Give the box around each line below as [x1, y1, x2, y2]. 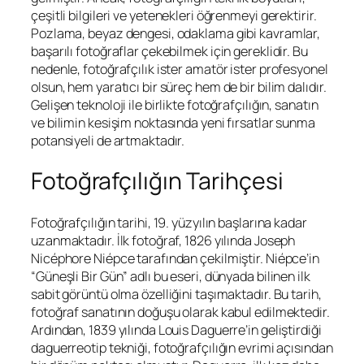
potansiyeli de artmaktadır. [31, 131, 185, 149]
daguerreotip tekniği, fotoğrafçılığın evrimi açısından [31, 339, 333, 357]
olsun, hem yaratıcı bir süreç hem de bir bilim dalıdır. [31, 77, 327, 96]
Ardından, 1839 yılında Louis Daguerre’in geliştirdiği [31, 321, 322, 340]
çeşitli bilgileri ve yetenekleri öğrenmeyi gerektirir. [31, 6, 317, 24]
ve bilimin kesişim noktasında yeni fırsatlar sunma [31, 113, 315, 132]
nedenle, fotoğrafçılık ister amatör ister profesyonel [31, 59, 328, 78]
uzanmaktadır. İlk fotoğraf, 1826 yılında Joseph [31, 232, 296, 250]
